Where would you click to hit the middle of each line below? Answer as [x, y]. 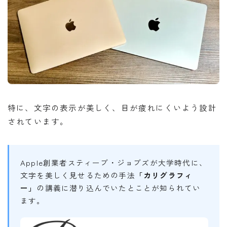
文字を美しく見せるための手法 [78, 175]
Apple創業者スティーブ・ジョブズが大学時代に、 [114, 162]
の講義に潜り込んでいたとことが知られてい [119, 187]
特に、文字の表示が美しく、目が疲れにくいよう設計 [112, 107]
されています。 [38, 121]
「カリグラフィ [164, 175]
